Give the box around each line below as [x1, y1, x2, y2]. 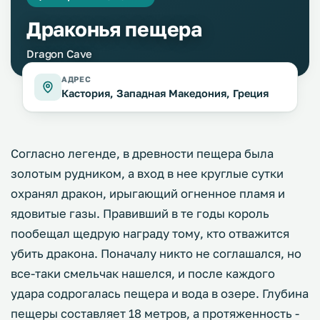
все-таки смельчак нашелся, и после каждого [11, 266, 275, 281]
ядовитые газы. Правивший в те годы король [11, 206, 269, 221]
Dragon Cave [26, 47, 93, 60]
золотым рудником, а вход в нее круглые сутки [11, 166, 284, 181]
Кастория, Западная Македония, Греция [61, 87, 269, 99]
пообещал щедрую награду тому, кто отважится [11, 226, 289, 241]
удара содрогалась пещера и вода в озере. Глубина [11, 286, 309, 301]
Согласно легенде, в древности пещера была [11, 146, 274, 161]
